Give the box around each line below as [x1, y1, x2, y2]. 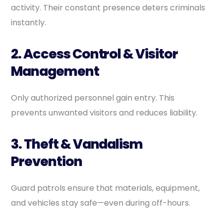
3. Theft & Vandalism [11, 134, 143, 153]
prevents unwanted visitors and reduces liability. [11, 107, 198, 118]
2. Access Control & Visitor [11, 44, 178, 63]
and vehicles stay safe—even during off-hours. [11, 197, 191, 209]
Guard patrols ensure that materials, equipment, [11, 182, 200, 194]
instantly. [11, 16, 47, 28]
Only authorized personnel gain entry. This [11, 92, 175, 104]
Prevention [11, 152, 82, 170]
